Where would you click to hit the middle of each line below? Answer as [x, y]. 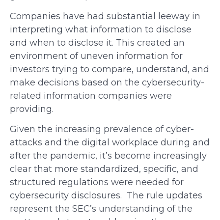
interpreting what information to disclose [101, 29]
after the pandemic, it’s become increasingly [108, 156]
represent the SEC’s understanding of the [101, 209]
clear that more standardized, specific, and [104, 169]
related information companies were [91, 96]
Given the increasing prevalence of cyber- [102, 129]
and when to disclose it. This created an [97, 42]
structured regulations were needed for [97, 182]
